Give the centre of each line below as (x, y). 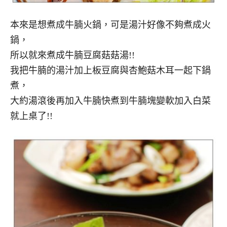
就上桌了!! (31, 116)
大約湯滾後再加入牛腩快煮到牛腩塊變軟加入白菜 (110, 101)
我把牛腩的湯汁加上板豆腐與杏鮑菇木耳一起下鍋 (110, 70)
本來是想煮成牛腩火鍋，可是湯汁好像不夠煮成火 (110, 25)
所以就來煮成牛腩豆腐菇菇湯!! (72, 55)
